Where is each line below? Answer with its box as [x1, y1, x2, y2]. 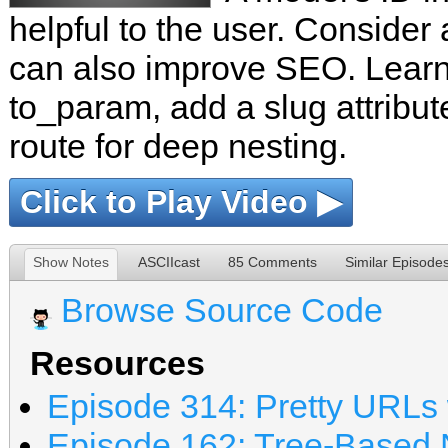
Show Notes [33, 254, 109, 270]
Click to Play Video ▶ [20, 184, 342, 220]
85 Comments [228, 254, 317, 270]
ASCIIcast [138, 254, 200, 270]
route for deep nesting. [9, 127, 347, 165]
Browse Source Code [61, 291, 383, 329]
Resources [30, 344, 205, 382]
